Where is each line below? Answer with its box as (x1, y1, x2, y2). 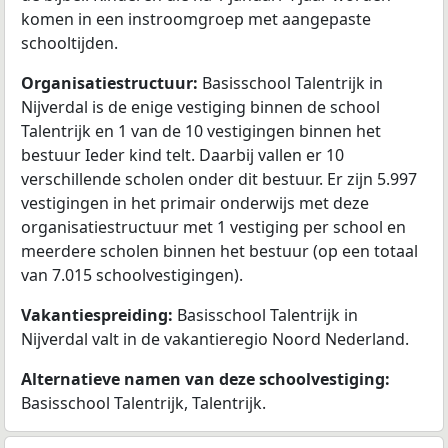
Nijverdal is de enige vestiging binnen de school (21, 95, 380, 118)
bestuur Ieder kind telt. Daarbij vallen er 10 (21, 143, 344, 166)
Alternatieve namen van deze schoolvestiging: (21, 367, 390, 390)
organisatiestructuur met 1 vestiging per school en (21, 215, 406, 238)
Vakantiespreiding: (21, 303, 177, 326)
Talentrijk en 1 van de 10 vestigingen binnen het (21, 119, 381, 142)
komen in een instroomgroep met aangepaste (21, 7, 371, 30)
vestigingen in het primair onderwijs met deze (21, 191, 369, 214)
